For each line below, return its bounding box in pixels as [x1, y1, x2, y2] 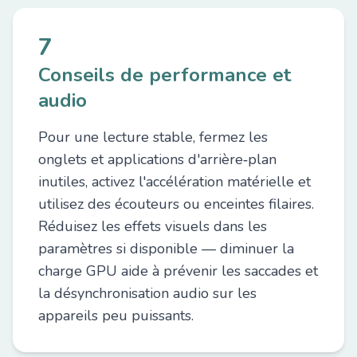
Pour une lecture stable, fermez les [38, 127, 268, 147]
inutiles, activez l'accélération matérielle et [38, 172, 311, 191]
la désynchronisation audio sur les [38, 284, 257, 303]
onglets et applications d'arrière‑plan [38, 150, 277, 169]
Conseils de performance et [38, 62, 291, 88]
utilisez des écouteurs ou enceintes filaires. [38, 194, 314, 214]
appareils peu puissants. [38, 306, 194, 325]
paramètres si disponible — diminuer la [38, 239, 294, 258]
